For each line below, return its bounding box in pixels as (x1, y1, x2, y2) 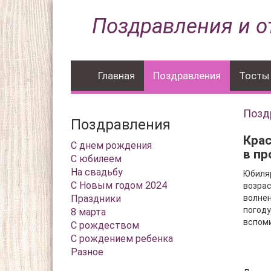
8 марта (71, 206, 106, 218)
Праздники (71, 193, 121, 204)
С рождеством (71, 220, 139, 231)
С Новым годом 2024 (71, 180, 167, 191)
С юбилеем (71, 153, 122, 165)
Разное (71, 246, 103, 258)
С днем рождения (71, 140, 152, 151)
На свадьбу (71, 166, 123, 178)
